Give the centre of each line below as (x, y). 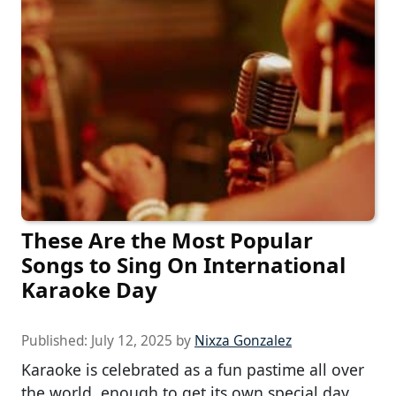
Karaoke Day (89, 290)
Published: (56, 341)
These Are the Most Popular (167, 240)
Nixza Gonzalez (243, 341)
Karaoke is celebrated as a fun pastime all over (193, 370)
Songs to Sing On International (183, 265)
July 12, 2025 (132, 341)
